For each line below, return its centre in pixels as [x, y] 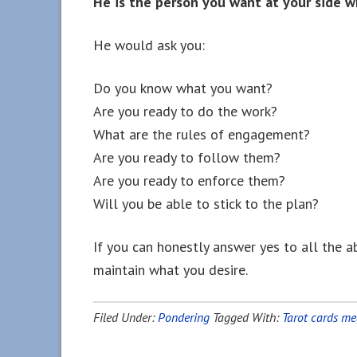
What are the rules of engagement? [202, 134]
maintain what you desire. [171, 270]
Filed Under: [126, 317]
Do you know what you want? [183, 88]
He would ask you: [149, 45]
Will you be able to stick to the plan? [206, 204]
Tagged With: [247, 317]
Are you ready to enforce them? [189, 180]
